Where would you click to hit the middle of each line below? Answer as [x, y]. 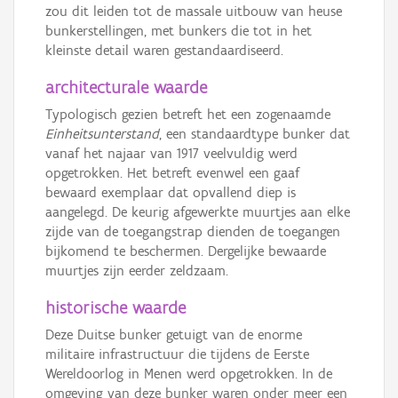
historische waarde [115, 307]
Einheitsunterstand [102, 134]
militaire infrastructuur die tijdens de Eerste [177, 354]
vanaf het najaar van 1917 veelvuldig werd [171, 153]
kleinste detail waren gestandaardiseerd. [164, 50]
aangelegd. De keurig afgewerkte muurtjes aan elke [198, 212]
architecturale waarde [126, 87]
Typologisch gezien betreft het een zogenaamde [188, 114]
